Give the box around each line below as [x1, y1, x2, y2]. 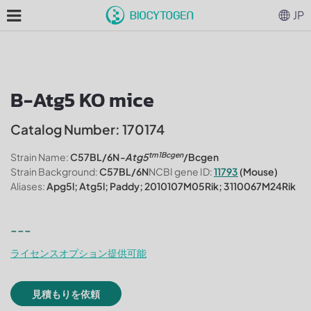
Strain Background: [10, 165, 98, 178]
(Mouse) [238, 165, 278, 178]
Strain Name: [10, 151, 69, 163]
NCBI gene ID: [149, 165, 212, 178]
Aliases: [10, 180, 45, 192]
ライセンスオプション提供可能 [10, 246, 146, 259]
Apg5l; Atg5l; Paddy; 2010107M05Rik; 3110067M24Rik [45, 180, 296, 192]
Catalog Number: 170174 [10, 121, 165, 137]
